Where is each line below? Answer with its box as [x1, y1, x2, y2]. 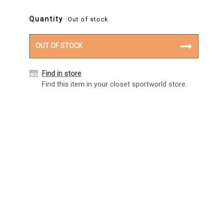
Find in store [42, 68, 81, 79]
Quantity [29, 14, 66, 24]
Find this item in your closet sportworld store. [42, 79, 187, 90]
